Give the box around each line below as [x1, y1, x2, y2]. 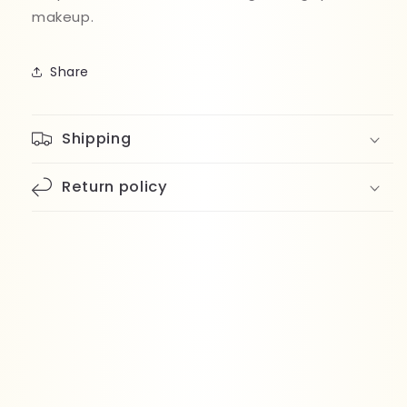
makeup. [32, 7, 94, 27]
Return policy [62, 176, 168, 198]
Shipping [62, 128, 132, 150]
